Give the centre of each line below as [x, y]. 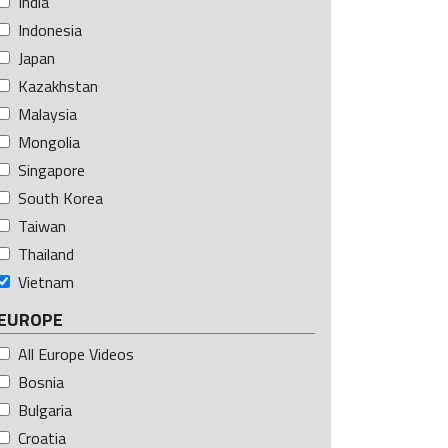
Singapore [51, 170]
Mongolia [49, 142]
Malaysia [47, 114]
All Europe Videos [76, 354]
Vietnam [46, 282]
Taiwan [42, 226]
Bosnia [41, 382]
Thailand [46, 254]
